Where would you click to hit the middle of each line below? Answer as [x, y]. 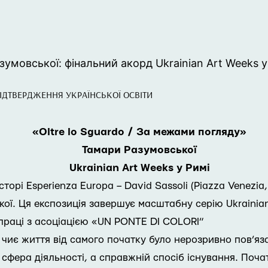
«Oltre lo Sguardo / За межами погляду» [139, 132]
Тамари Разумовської [139, 150]
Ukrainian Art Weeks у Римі [139, 168]
